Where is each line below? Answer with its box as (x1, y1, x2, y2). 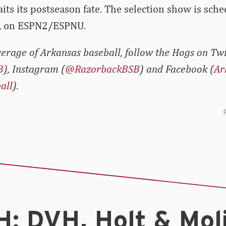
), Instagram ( (3, 63, 65, 76)
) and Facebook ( (139, 63, 214, 76)
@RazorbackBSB (65, 63, 140, 76)
